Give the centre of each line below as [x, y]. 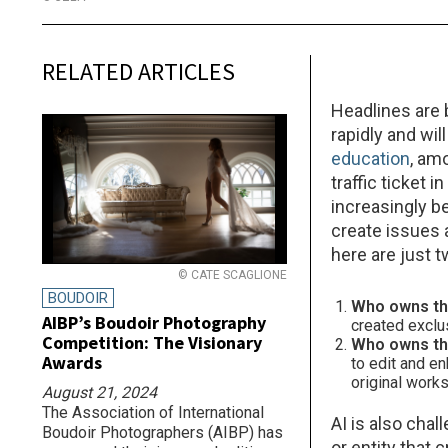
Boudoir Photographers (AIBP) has [162, 432]
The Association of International [153, 412]
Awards [72, 362]
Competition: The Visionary [152, 342]
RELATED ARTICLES [138, 71]
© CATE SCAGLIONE [232, 275]
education [371, 158]
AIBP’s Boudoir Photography [154, 322]
